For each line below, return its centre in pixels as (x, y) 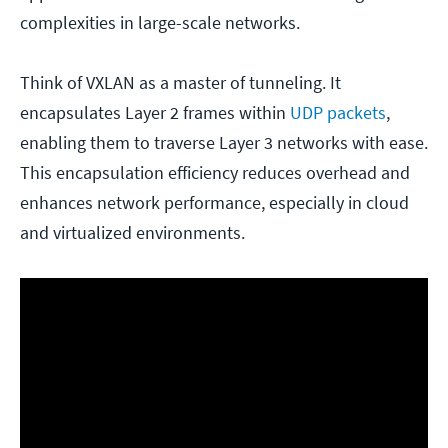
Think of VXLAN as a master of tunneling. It (180, 82)
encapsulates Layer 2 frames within (155, 112)
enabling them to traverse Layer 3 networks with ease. (224, 142)
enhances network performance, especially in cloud (214, 202)
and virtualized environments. (132, 232)
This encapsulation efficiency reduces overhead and (215, 172)
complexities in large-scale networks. (160, 22)
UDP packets (338, 112)
